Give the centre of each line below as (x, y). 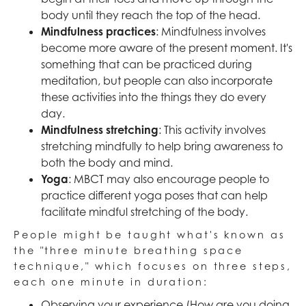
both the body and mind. (107, 163)
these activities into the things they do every (154, 97)
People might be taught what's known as (150, 235)
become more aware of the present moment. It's (167, 48)
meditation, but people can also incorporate (157, 81)
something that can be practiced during (147, 65)
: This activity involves (212, 130)
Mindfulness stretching (100, 130)
